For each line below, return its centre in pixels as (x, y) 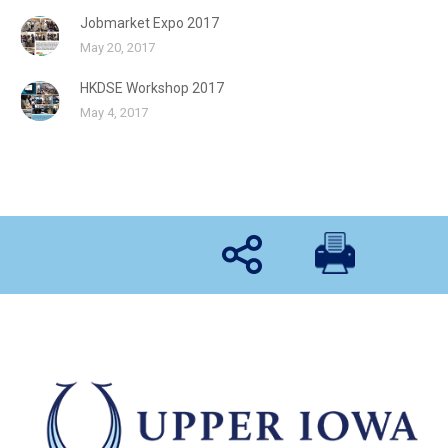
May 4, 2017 (114, 113)
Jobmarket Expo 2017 (149, 23)
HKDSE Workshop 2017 (152, 88)
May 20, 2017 (117, 48)
